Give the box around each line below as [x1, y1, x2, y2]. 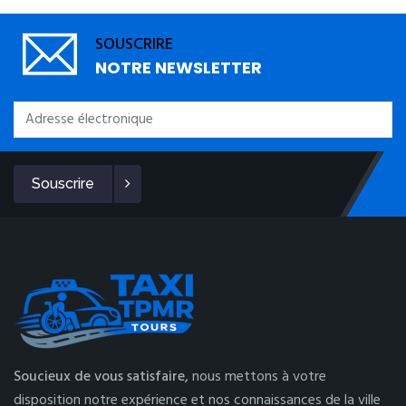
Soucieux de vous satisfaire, [14, 365, 192, 389]
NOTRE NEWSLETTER [95, 56, 262, 79]
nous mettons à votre [192, 365, 326, 389]
